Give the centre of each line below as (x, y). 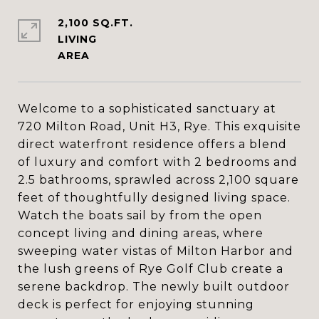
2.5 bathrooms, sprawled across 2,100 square (158, 180)
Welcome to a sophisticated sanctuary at (147, 109)
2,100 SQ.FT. (95, 23)
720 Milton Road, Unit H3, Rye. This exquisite (159, 126)
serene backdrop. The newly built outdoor (154, 287)
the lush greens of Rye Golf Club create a (151, 269)
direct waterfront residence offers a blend (152, 144)
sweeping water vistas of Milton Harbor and (156, 251)
